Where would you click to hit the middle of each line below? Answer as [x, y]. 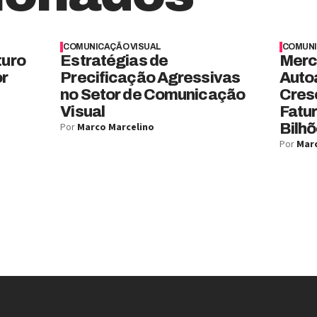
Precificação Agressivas [150, 78]
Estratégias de [114, 61]
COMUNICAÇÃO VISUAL [112, 47]
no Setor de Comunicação [153, 95]
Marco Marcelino [116, 127]
